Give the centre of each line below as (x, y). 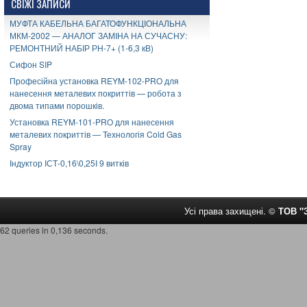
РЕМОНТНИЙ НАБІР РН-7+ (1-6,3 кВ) (82, 48)
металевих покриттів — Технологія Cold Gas (96, 134)
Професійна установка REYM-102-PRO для (94, 81)
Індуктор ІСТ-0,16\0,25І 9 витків (69, 163)
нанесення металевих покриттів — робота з (96, 93)
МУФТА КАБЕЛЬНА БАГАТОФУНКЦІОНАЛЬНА (98, 23)
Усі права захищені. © (231, 211)
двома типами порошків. (57, 105)
